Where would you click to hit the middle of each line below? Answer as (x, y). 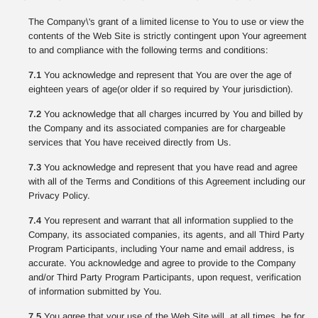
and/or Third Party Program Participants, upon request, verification (165, 277)
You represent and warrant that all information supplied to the (167, 220)
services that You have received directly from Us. (130, 142)
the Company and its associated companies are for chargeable (157, 128)
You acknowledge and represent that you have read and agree (169, 167)
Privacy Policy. (59, 196)
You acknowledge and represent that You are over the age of (166, 75)
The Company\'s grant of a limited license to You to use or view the (166, 22)
